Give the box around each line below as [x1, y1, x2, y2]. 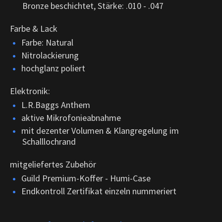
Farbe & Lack [10, 22, 57, 34]
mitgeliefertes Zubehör [10, 158, 96, 170]
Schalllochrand [22, 135, 76, 147]
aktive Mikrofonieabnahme [21, 111, 121, 123]
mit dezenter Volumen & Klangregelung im [21, 124, 179, 136]
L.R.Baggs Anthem [21, 99, 90, 111]
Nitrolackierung [21, 49, 79, 61]
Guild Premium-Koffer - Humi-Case [21, 172, 151, 184]
